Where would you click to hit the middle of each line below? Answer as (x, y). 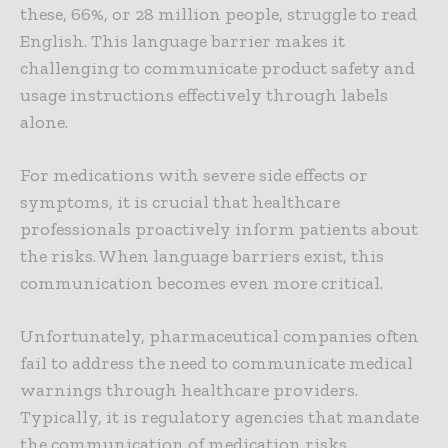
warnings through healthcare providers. (189, 390)
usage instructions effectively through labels (204, 95)
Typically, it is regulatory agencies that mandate (219, 417)
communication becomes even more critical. (201, 283)
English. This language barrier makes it (182, 41)
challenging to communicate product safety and (217, 68)
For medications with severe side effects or (194, 175)
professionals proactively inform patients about (219, 229)
